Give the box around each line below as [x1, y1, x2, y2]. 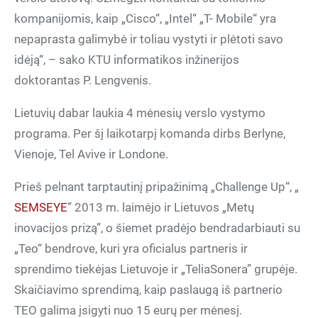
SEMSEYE [14, 200, 67, 214]
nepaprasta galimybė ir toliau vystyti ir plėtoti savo [14, 32, 283, 46]
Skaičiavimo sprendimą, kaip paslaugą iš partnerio [14, 283, 283, 297]
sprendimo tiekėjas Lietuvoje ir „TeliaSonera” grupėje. [14, 262, 297, 276]
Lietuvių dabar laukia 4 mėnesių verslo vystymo [14, 106, 265, 120]
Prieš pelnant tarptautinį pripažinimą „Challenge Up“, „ [14, 180, 299, 194]
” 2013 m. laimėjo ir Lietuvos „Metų [67, 200, 254, 214]
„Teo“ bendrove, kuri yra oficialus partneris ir [14, 241, 248, 256]
